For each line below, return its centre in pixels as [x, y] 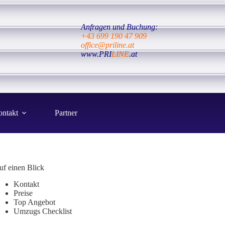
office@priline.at [107, 45]
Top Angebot [35, 202]
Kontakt [27, 184]
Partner [66, 113]
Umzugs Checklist [43, 211]
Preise [23, 193]
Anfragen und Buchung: [119, 27]
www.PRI [96, 54]
